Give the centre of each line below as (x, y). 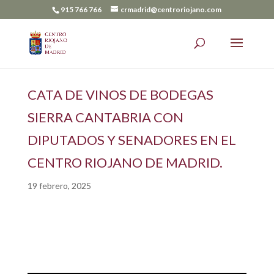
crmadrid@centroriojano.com (171, 9)
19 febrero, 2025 (59, 185)
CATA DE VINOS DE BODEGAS (120, 94)
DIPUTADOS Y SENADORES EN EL (131, 139)
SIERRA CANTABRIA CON (105, 117)
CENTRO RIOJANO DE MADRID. (125, 162)
